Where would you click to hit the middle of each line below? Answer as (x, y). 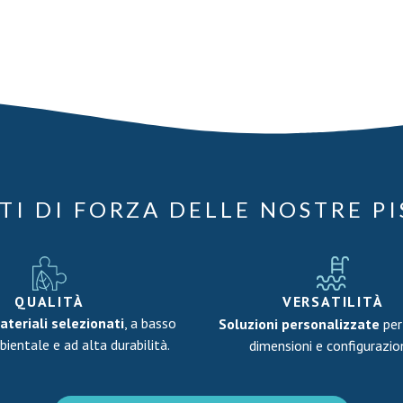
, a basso (150, 323)
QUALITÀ (49, 301)
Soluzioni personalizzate (300, 324)
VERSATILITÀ (333, 301)
